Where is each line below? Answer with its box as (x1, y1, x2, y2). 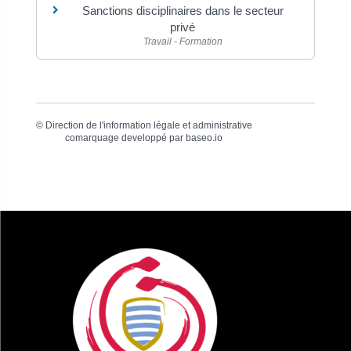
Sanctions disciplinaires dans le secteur (81, 3, 284, 17)
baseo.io (186, 132, 223, 143)
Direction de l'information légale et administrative (45, 120, 252, 131)
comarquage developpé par (65, 132, 186, 143)
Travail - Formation (143, 35, 223, 47)
